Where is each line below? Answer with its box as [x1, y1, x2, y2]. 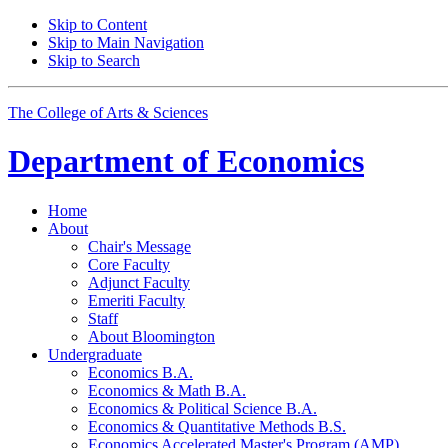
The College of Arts [8, 104, 137, 121]
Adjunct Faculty [88, 273, 190, 291]
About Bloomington [88, 327, 215, 345]
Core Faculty [88, 255, 170, 273]
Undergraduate [48, 345, 142, 363]
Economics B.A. [88, 363, 193, 381]
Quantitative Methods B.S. [174, 417, 346, 435]
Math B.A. [174, 381, 246, 399]
